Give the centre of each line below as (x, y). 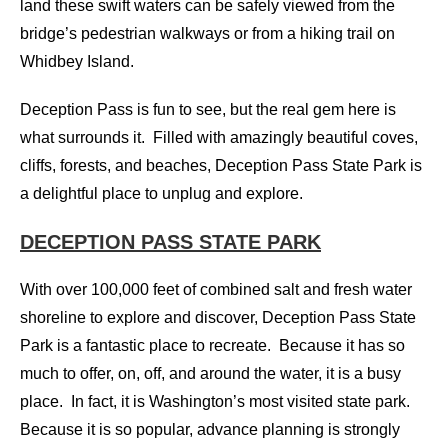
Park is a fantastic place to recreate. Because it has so (212, 345)
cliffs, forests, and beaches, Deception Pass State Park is (221, 165)
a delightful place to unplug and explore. (161, 193)
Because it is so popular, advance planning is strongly (210, 429)
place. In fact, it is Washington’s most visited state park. (217, 401)
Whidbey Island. (77, 61)
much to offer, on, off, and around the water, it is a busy (210, 373)
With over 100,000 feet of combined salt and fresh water (216, 289)
